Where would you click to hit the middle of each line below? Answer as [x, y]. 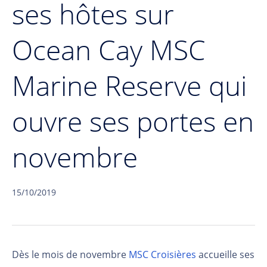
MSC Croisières [162, 254]
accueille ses [225, 254]
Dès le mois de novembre [70, 254]
